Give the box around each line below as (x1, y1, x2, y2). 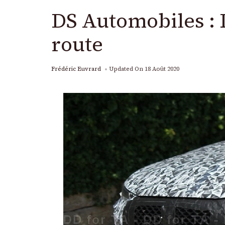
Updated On (109, 65, 145, 73)
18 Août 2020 (145, 65, 179, 73)
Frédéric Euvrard (51, 65, 101, 73)
